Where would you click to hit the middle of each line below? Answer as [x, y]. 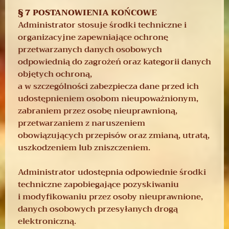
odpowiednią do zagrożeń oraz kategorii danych [114, 62]
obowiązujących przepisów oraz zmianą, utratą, [114, 135]
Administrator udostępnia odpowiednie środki [112, 172]
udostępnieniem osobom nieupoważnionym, [108, 98]
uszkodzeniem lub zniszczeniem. [84, 147]
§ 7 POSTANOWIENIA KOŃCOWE [87, 13]
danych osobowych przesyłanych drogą [98, 209]
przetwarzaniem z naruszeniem [82, 123]
